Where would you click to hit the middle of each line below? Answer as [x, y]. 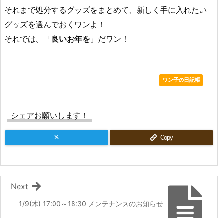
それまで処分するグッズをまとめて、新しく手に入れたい [106, 10]
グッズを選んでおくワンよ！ [55, 25]
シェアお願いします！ [50, 116]
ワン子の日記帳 [181, 80]
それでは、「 [28, 39]
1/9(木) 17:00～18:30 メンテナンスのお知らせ [91, 203]
